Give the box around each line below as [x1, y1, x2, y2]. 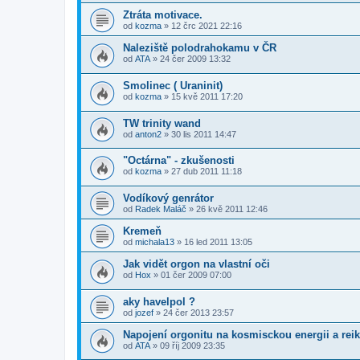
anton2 [135, 129, 162, 139]
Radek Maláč [135, 203, 186, 214]
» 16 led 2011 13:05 [174, 236, 252, 247]
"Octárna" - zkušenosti [123, 154, 235, 167]
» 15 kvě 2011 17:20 [162, 92, 243, 102]
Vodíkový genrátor [123, 191, 214, 204]
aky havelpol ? [123, 295, 195, 308]
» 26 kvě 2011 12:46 [186, 203, 268, 214]
